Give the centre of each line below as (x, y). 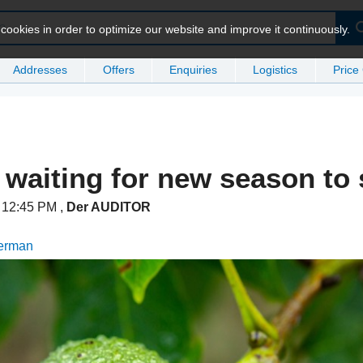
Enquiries (194, 69)
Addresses (40, 69)
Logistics (275, 69)
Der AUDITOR (109, 207)
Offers (118, 69)
